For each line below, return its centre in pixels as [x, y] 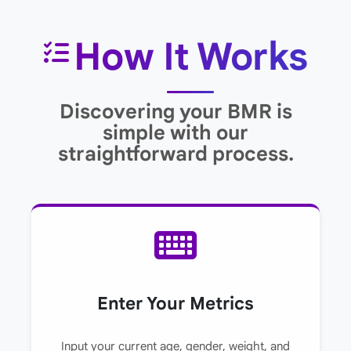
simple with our [175, 133]
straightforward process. [175, 154]
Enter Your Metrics [175, 303]
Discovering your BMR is [175, 112]
